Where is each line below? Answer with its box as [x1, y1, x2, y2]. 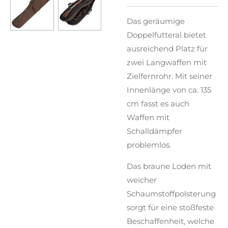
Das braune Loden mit [127, 161, 211, 171]
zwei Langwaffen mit [127, 57, 207, 67]
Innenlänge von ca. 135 [127, 84, 211, 95]
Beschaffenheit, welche [127, 216, 214, 226]
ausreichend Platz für [127, 43, 208, 53]
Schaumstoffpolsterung [127, 188, 216, 198]
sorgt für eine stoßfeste [127, 202, 214, 212]
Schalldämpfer [127, 126, 182, 136]
